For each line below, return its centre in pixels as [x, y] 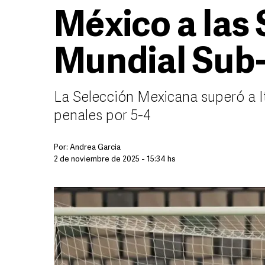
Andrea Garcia [95, 148]
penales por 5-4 [102, 117]
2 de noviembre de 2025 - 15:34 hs [115, 159]
